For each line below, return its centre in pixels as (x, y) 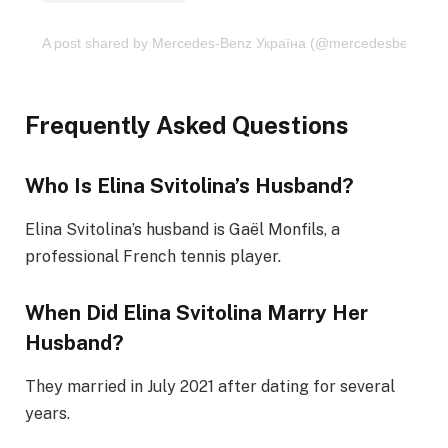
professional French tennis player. (153, 257)
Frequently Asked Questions (187, 125)
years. (47, 414)
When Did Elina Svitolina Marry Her (196, 313)
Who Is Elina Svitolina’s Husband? (189, 185)
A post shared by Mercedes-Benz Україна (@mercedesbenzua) (243, 42)
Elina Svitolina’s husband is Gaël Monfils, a (182, 230)
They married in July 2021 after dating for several (210, 387)
